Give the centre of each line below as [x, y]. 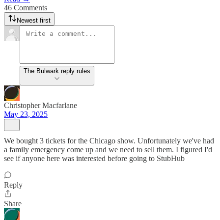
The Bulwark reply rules [57, 71]
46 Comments [26, 8]
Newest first [34, 20]
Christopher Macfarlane [41, 105]
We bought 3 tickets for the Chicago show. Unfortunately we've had [109, 141]
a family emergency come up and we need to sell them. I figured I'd [108, 150]
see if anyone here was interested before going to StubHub [94, 158]
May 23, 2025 [26, 114]
